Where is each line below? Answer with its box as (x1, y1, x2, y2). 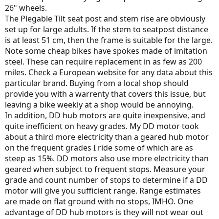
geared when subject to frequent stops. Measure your (5, 163, 205, 175)
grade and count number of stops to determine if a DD (5, 174, 208, 185)
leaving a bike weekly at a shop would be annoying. (5, 99, 194, 110)
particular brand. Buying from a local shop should (5, 77, 189, 88)
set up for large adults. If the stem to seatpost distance (5, 23, 208, 35)
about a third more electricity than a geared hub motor (5, 131, 209, 142)
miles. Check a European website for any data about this (5, 66, 213, 78)
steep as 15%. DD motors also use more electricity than (5, 153, 209, 164)
